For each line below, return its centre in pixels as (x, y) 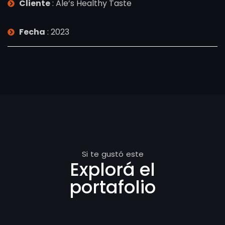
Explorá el (113, 170)
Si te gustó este (113, 154)
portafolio (113, 187)
